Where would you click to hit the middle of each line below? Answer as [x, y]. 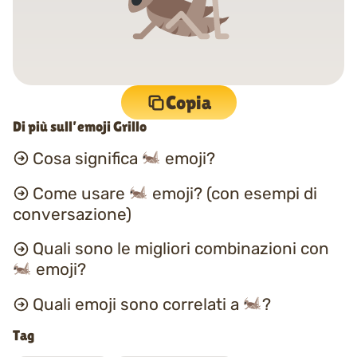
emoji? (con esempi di [232, 193]
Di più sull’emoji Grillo [80, 127]
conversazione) [72, 214]
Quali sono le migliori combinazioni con [180, 249]
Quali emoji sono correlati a [137, 305]
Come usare [80, 193]
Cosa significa [87, 158]
